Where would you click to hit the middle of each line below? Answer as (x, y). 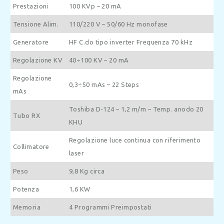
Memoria (27, 207)
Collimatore (31, 146)
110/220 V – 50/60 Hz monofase (118, 24)
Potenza (26, 189)
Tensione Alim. (36, 24)
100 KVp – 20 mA (95, 6)
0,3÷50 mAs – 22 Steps (104, 84)
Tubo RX (27, 115)
